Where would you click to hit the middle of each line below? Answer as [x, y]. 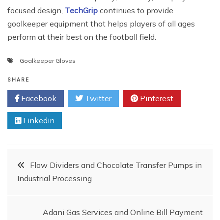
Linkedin [38, 121]
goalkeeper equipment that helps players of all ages [101, 24]
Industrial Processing [55, 179]
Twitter [97, 98]
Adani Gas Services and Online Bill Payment [123, 212]
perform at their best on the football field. [82, 37]
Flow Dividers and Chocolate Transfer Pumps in [116, 165]
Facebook [38, 98]
